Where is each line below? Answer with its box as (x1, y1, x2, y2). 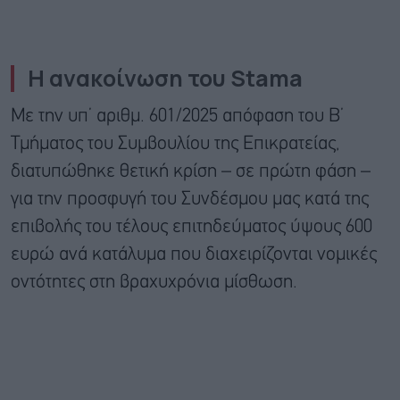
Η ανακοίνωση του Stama (28, 62, 303, 95)
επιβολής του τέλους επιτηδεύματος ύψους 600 (11, 219, 372, 237)
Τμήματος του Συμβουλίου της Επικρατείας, (11, 136, 339, 154)
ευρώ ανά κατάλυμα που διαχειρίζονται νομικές (11, 246, 377, 264)
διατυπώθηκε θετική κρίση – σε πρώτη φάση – (11, 163, 371, 181)
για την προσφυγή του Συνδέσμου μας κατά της (11, 191, 369, 209)
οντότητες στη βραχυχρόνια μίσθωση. (11, 274, 297, 292)
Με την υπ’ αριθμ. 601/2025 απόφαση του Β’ (11, 108, 344, 126)
